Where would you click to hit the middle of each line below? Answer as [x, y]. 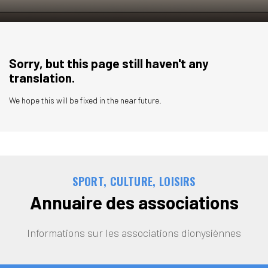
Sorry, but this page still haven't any [109, 63]
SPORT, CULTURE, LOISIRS [134, 181]
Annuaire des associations [134, 202]
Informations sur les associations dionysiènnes [134, 232]
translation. [42, 78]
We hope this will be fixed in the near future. [85, 100]
